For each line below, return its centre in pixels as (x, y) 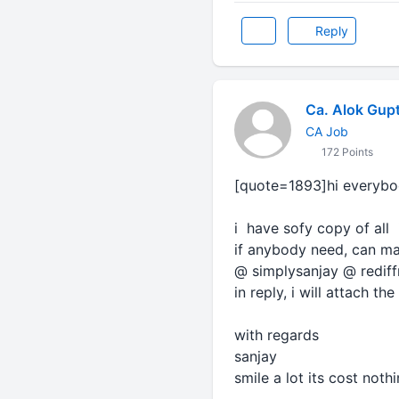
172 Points (346, 152)
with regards (276, 335)
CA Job (326, 131)
